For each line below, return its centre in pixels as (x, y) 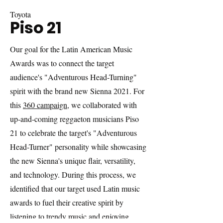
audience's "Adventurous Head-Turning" (73, 77)
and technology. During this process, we (73, 174)
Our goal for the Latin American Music (71, 49)
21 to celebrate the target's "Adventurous (73, 133)
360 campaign (45, 105)
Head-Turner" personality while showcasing (78, 147)
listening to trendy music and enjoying (69, 216)
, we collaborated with (102, 105)
